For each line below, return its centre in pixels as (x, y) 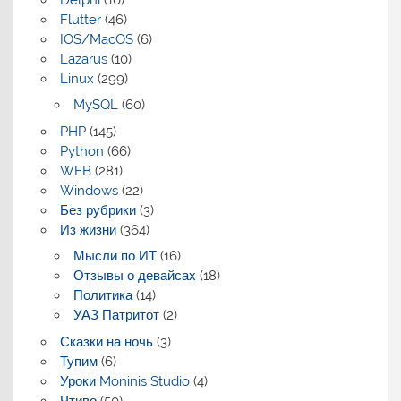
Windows (89, 190)
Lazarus (83, 59)
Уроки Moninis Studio (124, 382)
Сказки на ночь (106, 342)
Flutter (80, 19)
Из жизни (88, 230)
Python (81, 151)
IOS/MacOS (96, 39)
